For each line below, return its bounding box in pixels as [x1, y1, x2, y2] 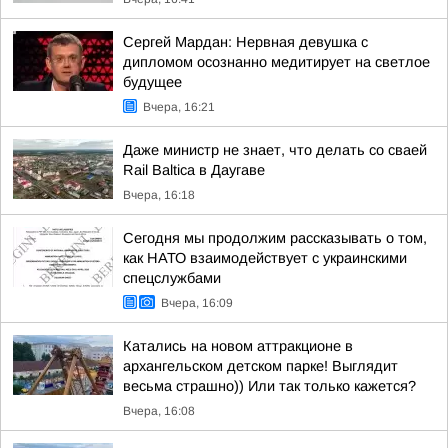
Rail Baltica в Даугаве [123, 162, 265, 178]
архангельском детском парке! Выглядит [123, 358, 398, 374]
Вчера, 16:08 [123, 404, 195, 418]
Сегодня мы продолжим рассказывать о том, [123, 230, 427, 246]
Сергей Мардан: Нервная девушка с [123, 34, 368, 50]
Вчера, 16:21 [143, 100, 215, 114]
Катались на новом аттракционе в [123, 338, 353, 354]
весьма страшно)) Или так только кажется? [123, 378, 416, 394]
